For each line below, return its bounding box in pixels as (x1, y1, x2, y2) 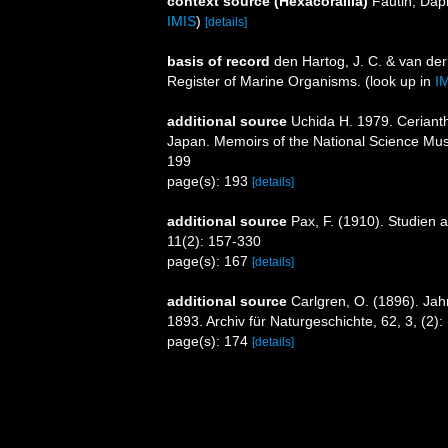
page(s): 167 (167, 253, 252, 269)
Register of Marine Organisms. (167, 73, 365, 89)
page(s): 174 (167, 333, 252, 349)
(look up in (365, 73, 435, 89)
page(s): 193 (167, 173, 252, 189)
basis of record (167, 53, 270, 69)
